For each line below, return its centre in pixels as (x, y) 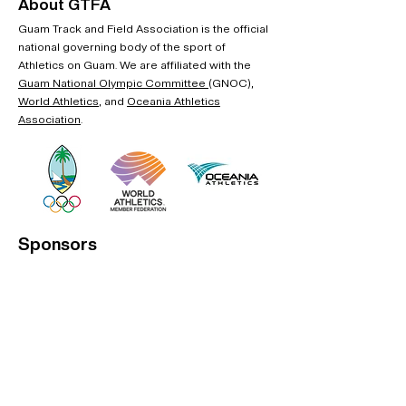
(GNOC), (231, 83)
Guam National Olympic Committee (113, 83)
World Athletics (58, 101)
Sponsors (58, 244)
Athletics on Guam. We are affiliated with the (135, 65)
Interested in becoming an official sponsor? (135, 385)
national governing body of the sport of (122, 47)
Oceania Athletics (174, 101)
